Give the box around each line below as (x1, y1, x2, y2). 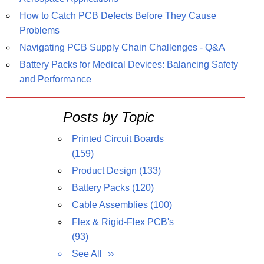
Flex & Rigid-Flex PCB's (71, 217, 174, 227)
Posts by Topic (62, 109, 154, 126)
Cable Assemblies (71, 200, 150, 210)
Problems (19, 25, 60, 36)
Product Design (71, 166, 139, 176)
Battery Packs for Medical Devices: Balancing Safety (19, 60, 239, 70)
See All (71, 249, 102, 259)
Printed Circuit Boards (71, 134, 164, 144)
